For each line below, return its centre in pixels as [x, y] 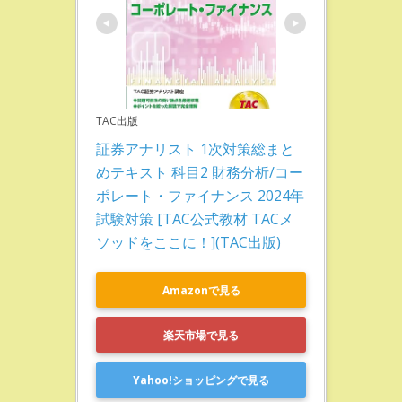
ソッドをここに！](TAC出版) [188, 242]
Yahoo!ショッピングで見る [201, 380]
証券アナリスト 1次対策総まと [195, 149]
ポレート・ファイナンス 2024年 [200, 196]
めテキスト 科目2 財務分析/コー [200, 172]
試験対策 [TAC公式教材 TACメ [195, 219]
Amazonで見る [201, 290]
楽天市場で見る [201, 335]
